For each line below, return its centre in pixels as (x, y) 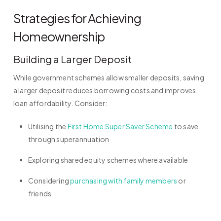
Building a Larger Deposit (72, 59)
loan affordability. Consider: (60, 103)
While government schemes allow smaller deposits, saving (109, 78)
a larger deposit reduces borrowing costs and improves (105, 91)
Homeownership (59, 37)
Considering (49, 181)
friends (40, 194)
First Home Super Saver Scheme (120, 127)
